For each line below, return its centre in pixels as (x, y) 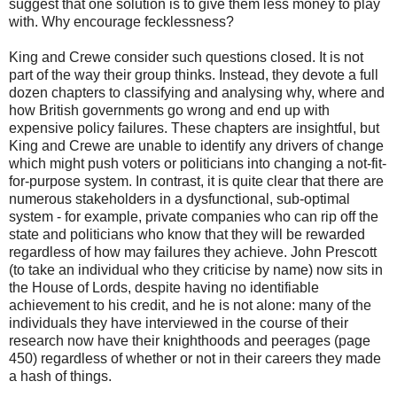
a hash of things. (60, 377)
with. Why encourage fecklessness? (121, 22)
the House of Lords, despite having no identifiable (164, 288)
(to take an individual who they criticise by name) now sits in (196, 270)
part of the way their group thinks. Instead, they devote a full (194, 75)
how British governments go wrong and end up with (169, 111)
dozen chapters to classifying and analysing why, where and (197, 93)
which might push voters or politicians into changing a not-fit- (198, 164)
